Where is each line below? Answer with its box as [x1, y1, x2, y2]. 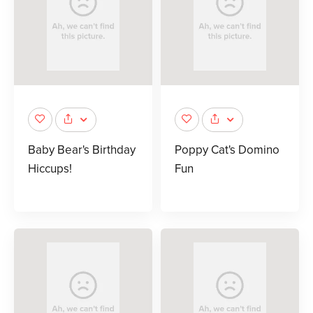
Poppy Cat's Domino [175, 142, 279, 157]
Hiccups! [28, 161, 72, 176]
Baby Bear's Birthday [28, 142, 136, 157]
